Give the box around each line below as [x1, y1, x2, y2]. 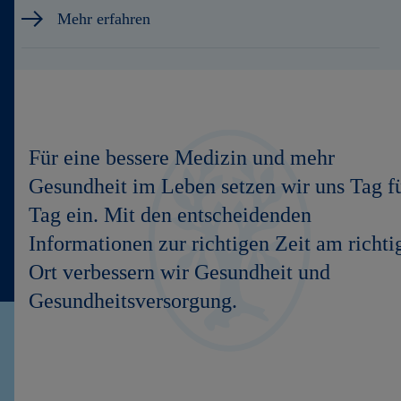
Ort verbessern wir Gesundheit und [29, 260, 330, 284]
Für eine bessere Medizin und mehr [29, 146, 335, 169]
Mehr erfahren [57, 10, 150, 28]
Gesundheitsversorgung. [29, 289, 237, 312]
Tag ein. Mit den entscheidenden [29, 203, 311, 226]
